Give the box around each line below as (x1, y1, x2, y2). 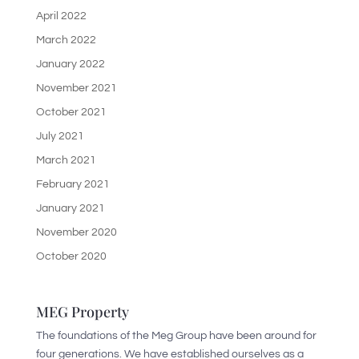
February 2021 (35, 178, 110, 190)
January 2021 (35, 202, 105, 214)
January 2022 (35, 58, 105, 70)
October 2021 (35, 106, 107, 118)
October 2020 (35, 250, 107, 262)
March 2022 (35, 34, 96, 46)
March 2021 (35, 154, 96, 166)
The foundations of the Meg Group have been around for (35, 329, 317, 341)
